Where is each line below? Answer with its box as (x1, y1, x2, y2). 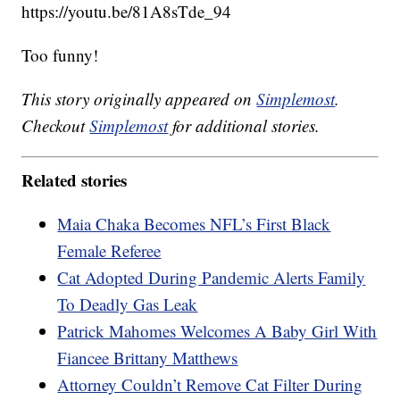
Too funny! (21, 44, 99, 67)
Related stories (21, 167, 128, 192)
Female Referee (57, 238, 162, 262)
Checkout (21, 114, 90, 137)
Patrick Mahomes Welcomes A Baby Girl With (57, 319, 378, 342)
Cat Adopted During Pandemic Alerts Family (57, 265, 366, 288)
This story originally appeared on (21, 87, 257, 111)
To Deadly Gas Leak (57, 292, 198, 315)
